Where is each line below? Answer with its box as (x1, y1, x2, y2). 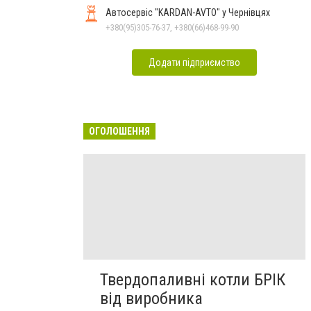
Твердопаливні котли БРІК (100, 269, 285, 289)
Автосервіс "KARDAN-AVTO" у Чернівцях (106, 6, 270, 18)
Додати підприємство (149, 56, 240, 68)
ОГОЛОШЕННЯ (89, 125, 150, 137)
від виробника (100, 288, 203, 308)
